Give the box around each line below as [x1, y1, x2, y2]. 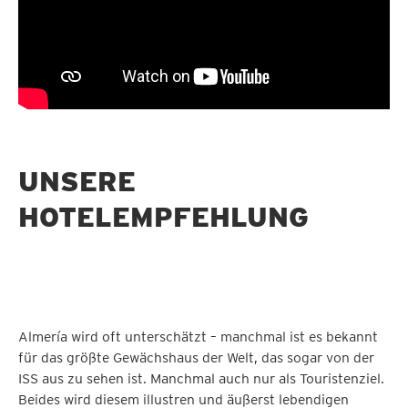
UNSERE [18, 164, 136, 198]
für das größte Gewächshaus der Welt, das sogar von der [18, 348, 374, 366]
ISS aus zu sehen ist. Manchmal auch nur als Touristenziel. [18, 369, 384, 387]
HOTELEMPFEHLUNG [18, 199, 309, 233]
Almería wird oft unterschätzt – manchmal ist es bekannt [18, 327, 378, 345]
